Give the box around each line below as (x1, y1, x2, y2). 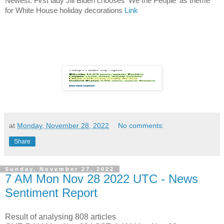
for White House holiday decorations (5, 6, 124, 15)
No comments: (118, 121, 164, 130)
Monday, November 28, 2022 (17, 121, 109, 130)
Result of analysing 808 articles (5, 212, 116, 221)
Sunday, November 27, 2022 (5, 166, 114, 172)
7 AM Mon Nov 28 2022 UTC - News (5, 172, 198, 186)
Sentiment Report (5, 186, 97, 200)
